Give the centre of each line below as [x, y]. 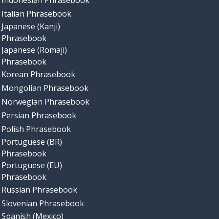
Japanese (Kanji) [31, 27]
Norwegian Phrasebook [45, 102]
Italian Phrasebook [36, 14]
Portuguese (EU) [32, 165]
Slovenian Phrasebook [43, 204]
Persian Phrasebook [39, 116]
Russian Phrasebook [39, 190]
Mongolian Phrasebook [45, 88]
